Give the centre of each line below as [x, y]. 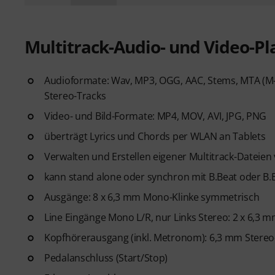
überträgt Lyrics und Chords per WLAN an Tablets [155, 136]
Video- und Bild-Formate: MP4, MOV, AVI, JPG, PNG [156, 116]
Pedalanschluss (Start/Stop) [106, 258]
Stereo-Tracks [75, 96]
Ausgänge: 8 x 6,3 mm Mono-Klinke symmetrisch [152, 197]
